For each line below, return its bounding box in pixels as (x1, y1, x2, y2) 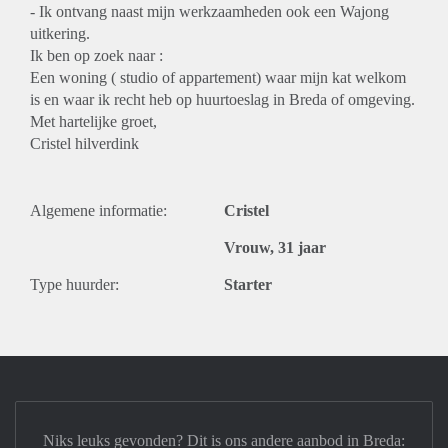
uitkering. (30, 25, 90, 42)
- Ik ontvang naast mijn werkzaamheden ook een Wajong (30, 3, 389, 20)
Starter (224, 276, 272, 293)
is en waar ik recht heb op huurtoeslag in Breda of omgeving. (30, 91, 415, 108)
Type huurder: (30, 276, 119, 293)
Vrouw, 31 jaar (224, 239, 326, 256)
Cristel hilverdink (30, 135, 139, 152)
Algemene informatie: (30, 202, 167, 219)
